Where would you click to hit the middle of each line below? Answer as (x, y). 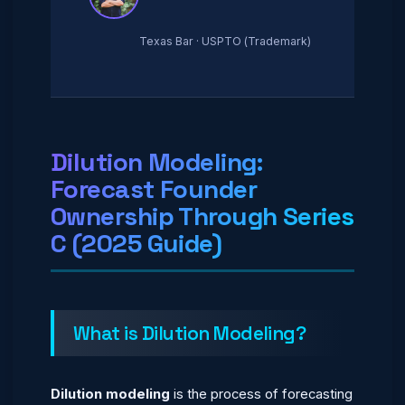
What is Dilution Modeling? (190, 333)
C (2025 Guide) (137, 243)
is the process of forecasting (261, 394)
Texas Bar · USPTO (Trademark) (225, 41)
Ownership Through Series (202, 216)
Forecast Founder (154, 189)
